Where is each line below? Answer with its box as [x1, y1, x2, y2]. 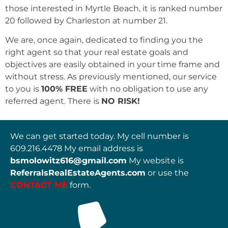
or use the [146, 167, 189, 178]
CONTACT [10, 180, 52, 190]
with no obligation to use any [88, 84, 208, 94]
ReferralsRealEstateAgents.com [10, 167, 146, 178]
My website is [127, 155, 184, 165]
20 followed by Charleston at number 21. [5, 15, 167, 25]
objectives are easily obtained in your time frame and [5, 60, 220, 70]
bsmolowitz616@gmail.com [10, 155, 127, 165]
